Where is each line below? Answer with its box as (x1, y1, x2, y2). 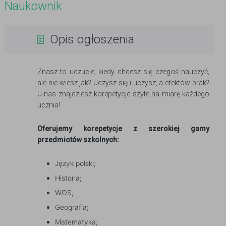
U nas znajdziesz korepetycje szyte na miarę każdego (37, 90, 209, 98)
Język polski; (55, 159, 96, 167)
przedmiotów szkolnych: (37, 136, 119, 144)
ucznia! (37, 101, 60, 109)
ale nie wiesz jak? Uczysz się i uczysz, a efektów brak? (37, 79, 209, 87)
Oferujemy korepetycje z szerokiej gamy (37, 125, 209, 133)
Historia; (55, 174, 82, 182)
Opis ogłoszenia (50, 32, 134, 46)
